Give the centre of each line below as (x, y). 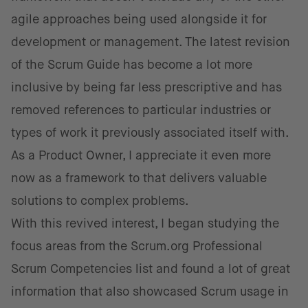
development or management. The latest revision (151, 42)
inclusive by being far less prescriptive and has (146, 87)
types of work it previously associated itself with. (150, 133)
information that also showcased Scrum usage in (150, 291)
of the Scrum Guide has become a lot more (132, 65)
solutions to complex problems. (100, 201)
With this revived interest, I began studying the (145, 223)
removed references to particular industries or (141, 110)
